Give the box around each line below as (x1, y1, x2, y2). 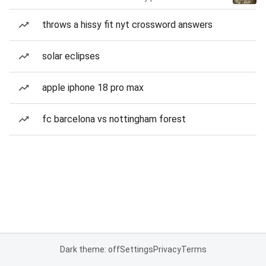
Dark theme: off (59, 245, 120, 254)
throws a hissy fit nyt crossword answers (42, 19, 213, 30)
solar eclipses (42, 50, 100, 62)
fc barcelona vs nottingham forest (42, 113, 186, 125)
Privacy (153, 245, 181, 254)
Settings (119, 245, 153, 254)
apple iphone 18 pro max (42, 82, 144, 93)
